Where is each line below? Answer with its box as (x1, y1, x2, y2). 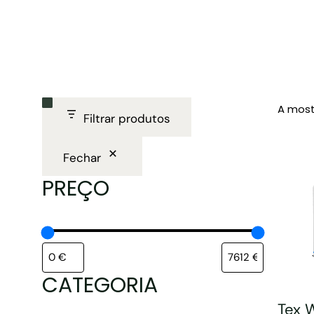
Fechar (63, 149, 101, 165)
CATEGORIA (42, 271, 158, 301)
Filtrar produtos (83, 110, 170, 126)
